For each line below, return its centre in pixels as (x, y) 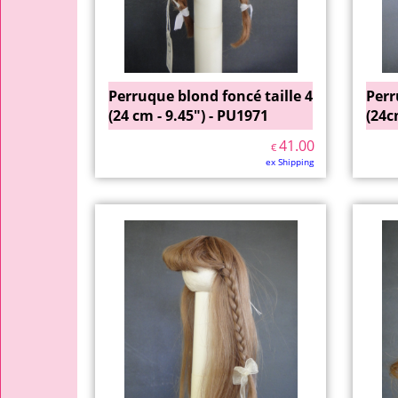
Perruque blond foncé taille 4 (211, 96)
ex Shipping (290, 162)
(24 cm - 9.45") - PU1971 (188, 115)
